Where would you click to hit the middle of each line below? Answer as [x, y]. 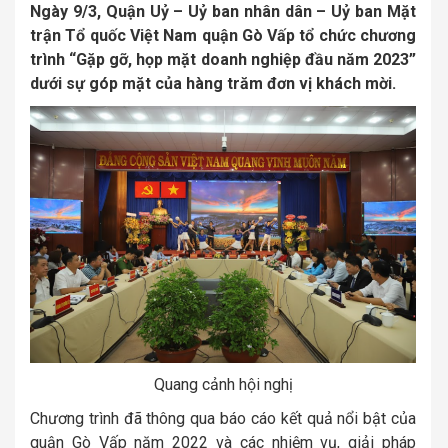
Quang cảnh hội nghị [223, 385]
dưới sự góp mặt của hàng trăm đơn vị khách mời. [213, 83]
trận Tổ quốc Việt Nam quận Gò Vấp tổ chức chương [223, 35]
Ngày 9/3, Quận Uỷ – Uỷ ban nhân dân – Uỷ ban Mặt [223, 11]
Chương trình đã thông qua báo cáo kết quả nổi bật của [223, 419]
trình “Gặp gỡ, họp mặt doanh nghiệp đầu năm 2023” [223, 59]
